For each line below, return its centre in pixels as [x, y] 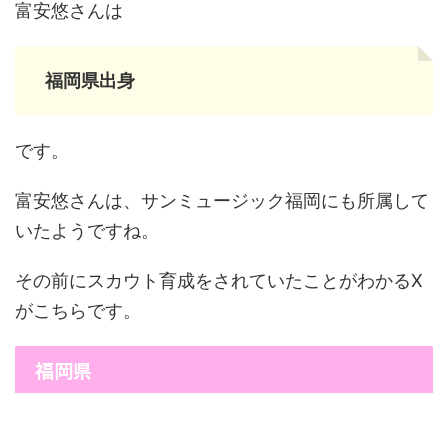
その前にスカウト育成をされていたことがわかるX [219, 280]
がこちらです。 [78, 310]
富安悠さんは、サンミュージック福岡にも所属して [222, 200]
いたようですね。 [87, 230]
